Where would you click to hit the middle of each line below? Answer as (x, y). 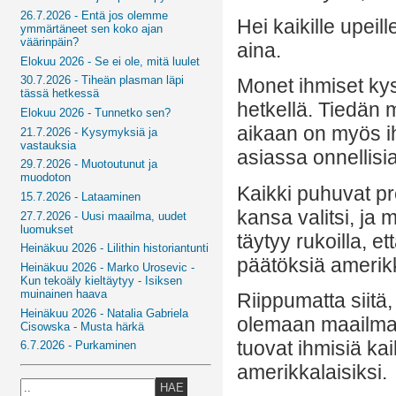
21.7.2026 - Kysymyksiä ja (89, 132)
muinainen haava (64, 293)
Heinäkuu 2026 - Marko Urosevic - (108, 267)
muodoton (46, 178)
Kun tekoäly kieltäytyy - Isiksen (102, 280)
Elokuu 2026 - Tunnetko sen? (96, 112)
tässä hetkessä (60, 94)
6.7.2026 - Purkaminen (79, 346)
